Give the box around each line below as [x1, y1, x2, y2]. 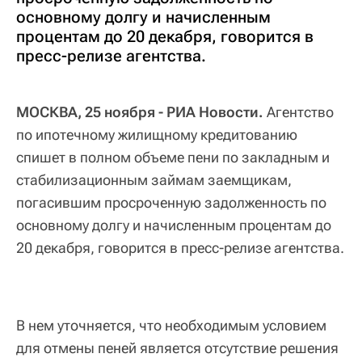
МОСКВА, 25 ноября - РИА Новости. [16, 103, 263, 120]
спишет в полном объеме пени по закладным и [16, 148, 330, 166]
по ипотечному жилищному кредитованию [16, 125, 297, 143]
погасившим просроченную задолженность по [16, 193, 326, 211]
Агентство [263, 103, 334, 120]
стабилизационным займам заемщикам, [16, 170, 292, 188]
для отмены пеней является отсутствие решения [16, 339, 339, 356]
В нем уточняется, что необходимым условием [16, 316, 326, 334]
